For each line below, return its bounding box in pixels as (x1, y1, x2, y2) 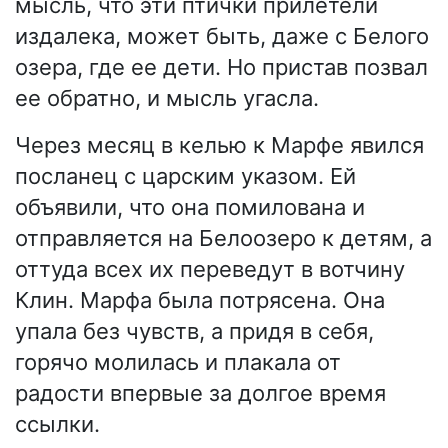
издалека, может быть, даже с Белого (15, 23, 429, 50)
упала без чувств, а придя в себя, (15, 318, 374, 345)
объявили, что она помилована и (15, 194, 365, 221)
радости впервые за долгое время (15, 380, 386, 407)
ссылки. (15, 411, 100, 438)
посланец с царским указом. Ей (15, 163, 356, 190)
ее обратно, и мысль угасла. (15, 85, 319, 112)
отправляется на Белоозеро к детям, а (15, 225, 432, 252)
